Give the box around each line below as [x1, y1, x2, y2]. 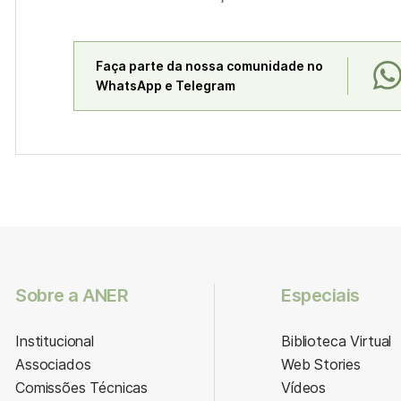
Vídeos [281, 379, 327, 397]
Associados [15, 355, 91, 373]
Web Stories [281, 355, 361, 373]
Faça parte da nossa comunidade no [96, 58, 323, 73]
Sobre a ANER [15, 285, 128, 306]
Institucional [15, 332, 94, 350]
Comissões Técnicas [15, 379, 149, 397]
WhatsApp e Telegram [96, 78, 235, 93]
